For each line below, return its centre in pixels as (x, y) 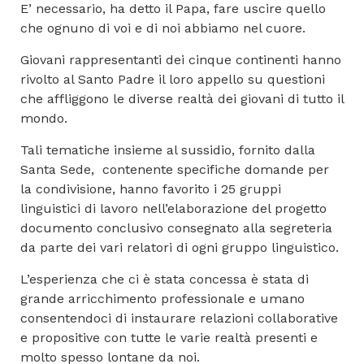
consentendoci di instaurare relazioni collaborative (179, 318)
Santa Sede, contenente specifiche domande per (175, 169)
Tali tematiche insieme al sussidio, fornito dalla (168, 149)
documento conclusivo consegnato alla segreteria (176, 227)
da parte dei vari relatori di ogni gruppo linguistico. (180, 247)
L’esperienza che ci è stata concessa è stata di (165, 279)
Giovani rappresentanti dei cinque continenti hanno (181, 59)
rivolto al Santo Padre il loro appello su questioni (173, 79)
